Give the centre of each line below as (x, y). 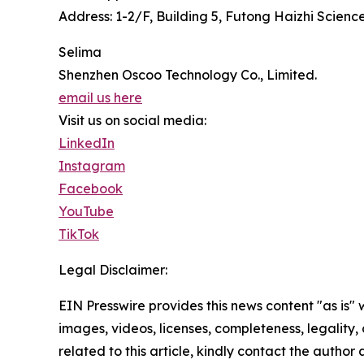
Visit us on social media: (132, 120)
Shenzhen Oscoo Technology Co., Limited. (188, 75)
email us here (100, 97)
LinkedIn (87, 143)
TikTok (79, 234)
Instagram (92, 166)
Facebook (91, 188)
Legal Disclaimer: (113, 270)
